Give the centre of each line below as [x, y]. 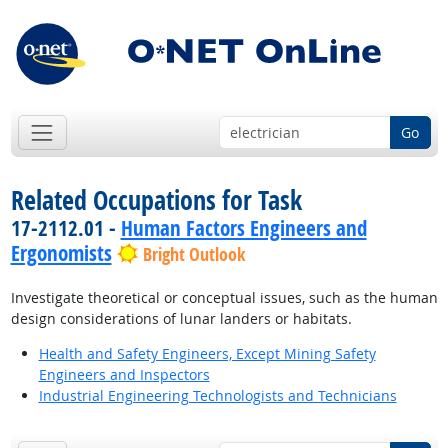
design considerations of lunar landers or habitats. [181, 319]
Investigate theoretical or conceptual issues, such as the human [224, 298]
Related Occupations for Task [156, 200]
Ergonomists [61, 253]
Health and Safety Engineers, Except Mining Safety [207, 354]
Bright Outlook [193, 255]
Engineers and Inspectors [124, 375]
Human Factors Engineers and [243, 228]
